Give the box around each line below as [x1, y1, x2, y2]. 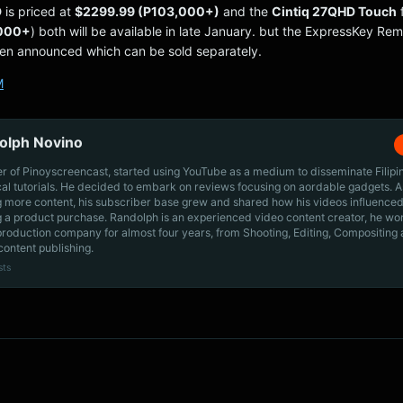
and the [219, 4, 272, 19]
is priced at [2, 4, 75, 19]
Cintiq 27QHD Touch [272, 4, 397, 19]
